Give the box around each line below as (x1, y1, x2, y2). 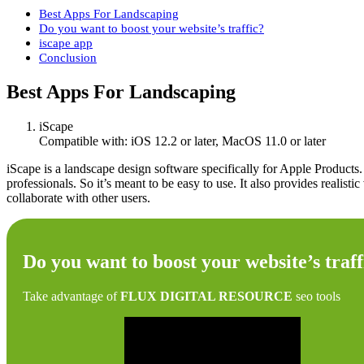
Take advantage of (23, 288, 120, 303)
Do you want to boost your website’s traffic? (39, 21, 264, 36)
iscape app (39, 36, 93, 50)
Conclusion (39, 50, 97, 65)
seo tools (292, 288, 340, 303)
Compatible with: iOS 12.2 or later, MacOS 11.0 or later (39, 134, 326, 149)
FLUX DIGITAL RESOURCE (120, 288, 292, 303)
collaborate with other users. (6, 191, 150, 206)
